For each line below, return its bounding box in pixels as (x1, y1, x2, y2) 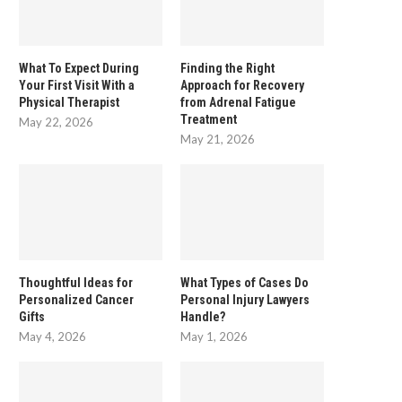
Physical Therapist (19, 95, 119, 110)
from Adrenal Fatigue (180, 95, 297, 110)
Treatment (180, 112, 238, 127)
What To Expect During (19, 61, 139, 76)
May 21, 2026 (180, 132, 256, 147)
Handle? (180, 309, 226, 324)
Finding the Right (180, 61, 275, 76)
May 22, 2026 (19, 115, 93, 130)
